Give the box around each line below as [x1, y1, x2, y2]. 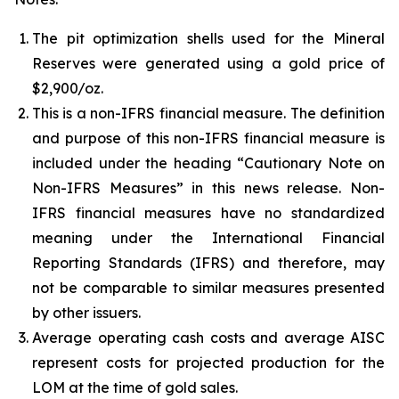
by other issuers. [32, 304, 141, 322]
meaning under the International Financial [32, 229, 385, 247]
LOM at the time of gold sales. [32, 379, 238, 396]
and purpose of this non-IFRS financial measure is [32, 129, 385, 147]
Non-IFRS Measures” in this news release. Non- [32, 179, 385, 197]
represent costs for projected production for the [32, 354, 385, 371]
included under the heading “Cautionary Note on [32, 154, 385, 172]
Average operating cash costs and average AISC [32, 329, 385, 346]
